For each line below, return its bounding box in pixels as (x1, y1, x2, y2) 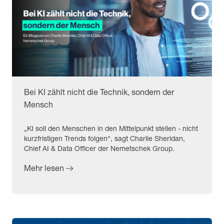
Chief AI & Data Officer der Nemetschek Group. (24, 143, 174, 152)
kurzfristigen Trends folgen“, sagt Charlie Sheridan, (24, 133, 185, 142)
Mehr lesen (24, 162, 64, 172)
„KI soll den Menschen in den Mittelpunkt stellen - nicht (24, 123, 198, 132)
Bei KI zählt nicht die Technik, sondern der (24, 86, 174, 96)
